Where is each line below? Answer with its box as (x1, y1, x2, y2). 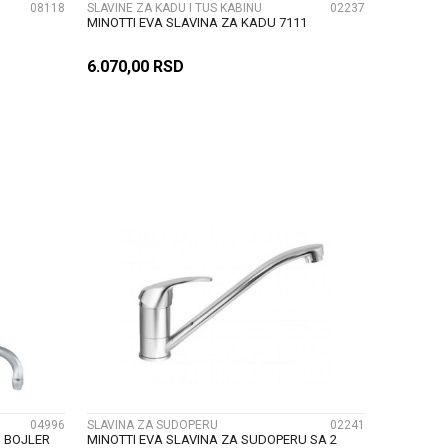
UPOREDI (201, 301, 250, 315)
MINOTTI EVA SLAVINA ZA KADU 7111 (86, 15, 307, 31)
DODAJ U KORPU (199, 155, 306, 172)
